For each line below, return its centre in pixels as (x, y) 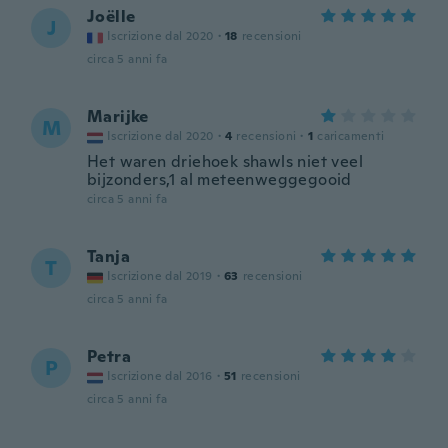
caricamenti (351, 136)
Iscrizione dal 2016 (160, 376)
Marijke (118, 116)
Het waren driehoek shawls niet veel (225, 161)
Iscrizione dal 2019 (160, 276)
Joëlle (111, 16)
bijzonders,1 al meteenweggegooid (219, 179)
